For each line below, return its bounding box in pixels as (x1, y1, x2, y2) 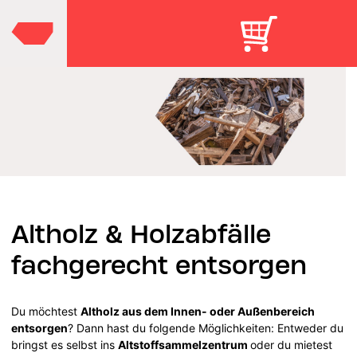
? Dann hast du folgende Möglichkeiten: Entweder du (68, 320, 344, 335)
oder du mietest (250, 337, 333, 351)
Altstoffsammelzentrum (118, 337, 251, 351)
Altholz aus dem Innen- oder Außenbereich (80, 304, 316, 318)
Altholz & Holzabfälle (11, 218, 272, 249)
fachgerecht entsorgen (11, 249, 308, 280)
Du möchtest (11, 304, 81, 318)
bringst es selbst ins (11, 337, 119, 351)
